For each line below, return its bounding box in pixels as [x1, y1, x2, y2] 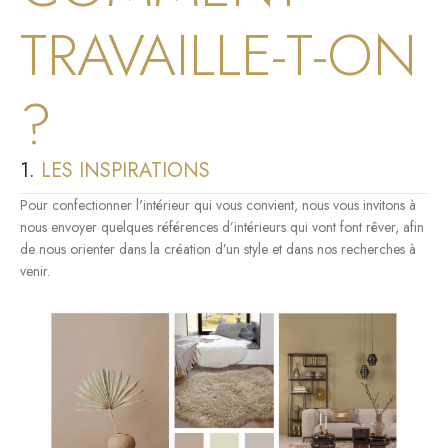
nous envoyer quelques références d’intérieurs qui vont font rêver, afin [20, 217, 424, 238]
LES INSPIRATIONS [35, 156, 210, 186]
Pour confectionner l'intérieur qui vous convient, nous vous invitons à [20, 195, 416, 216]
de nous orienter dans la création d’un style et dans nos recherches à [20, 239, 416, 260]
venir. [20, 261, 50, 282]
